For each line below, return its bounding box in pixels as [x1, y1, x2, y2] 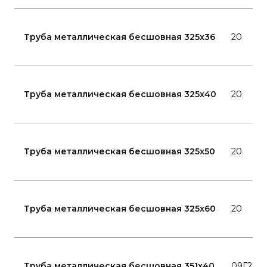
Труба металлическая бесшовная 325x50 [24, 146, 215, 157]
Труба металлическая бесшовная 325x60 [24, 203, 216, 214]
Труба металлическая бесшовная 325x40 [24, 89, 216, 100]
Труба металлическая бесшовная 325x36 [24, 32, 215, 42]
